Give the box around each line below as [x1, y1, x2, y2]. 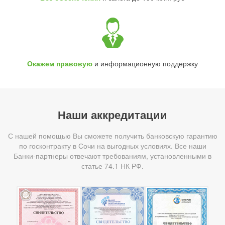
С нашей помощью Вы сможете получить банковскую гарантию [8, 131, 217, 141]
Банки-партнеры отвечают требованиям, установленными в [14, 151, 211, 161]
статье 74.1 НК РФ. [81, 161, 144, 171]
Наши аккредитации [58, 106, 167, 123]
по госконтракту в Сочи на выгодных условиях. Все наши [19, 141, 206, 151]
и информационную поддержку [92, 58, 198, 68]
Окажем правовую [27, 58, 92, 68]
